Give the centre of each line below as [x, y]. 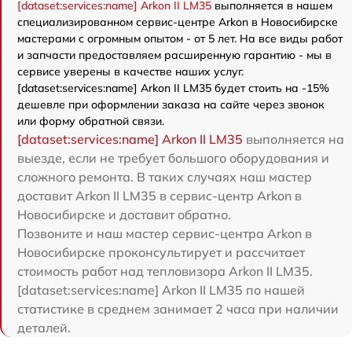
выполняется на [293, 139]
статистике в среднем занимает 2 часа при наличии [178, 309]
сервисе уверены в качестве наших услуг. [130, 72]
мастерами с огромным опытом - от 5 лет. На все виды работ [180, 39]
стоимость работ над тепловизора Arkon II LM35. [165, 271]
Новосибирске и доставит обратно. [124, 215]
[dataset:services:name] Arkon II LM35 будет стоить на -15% [173, 88]
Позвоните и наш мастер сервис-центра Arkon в [165, 234]
